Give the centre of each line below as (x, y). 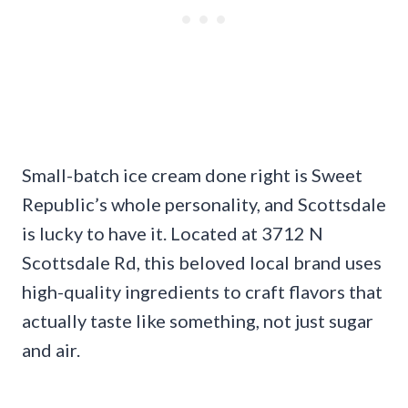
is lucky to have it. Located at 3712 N (173, 233)
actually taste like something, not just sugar (198, 320)
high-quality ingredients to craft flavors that (202, 291)
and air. (51, 349)
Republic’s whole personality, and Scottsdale (204, 204)
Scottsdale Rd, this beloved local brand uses (202, 262)
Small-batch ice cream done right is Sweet (192, 174)
